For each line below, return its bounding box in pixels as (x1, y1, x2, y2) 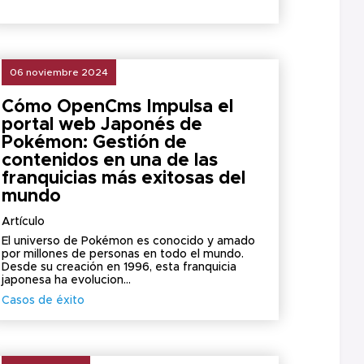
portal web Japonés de (2, 116, 203, 134)
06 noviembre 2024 (10, 67, 109, 77)
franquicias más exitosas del (2, 170, 246, 188)
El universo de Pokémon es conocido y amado (2, 236, 256, 247)
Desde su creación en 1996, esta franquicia (2, 262, 237, 273)
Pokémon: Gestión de (2, 134, 188, 152)
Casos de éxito (2, 295, 85, 306)
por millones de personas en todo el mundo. (2, 249, 245, 260)
